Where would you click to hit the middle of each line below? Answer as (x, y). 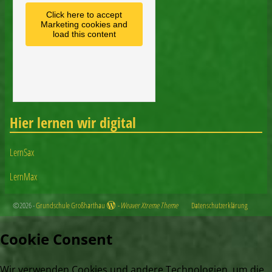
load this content (84, 34)
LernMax (23, 177)
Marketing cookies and (84, 24)
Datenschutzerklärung (219, 206)
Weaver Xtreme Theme (149, 206)
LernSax (22, 153)
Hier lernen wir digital (73, 122)
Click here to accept (84, 14)
